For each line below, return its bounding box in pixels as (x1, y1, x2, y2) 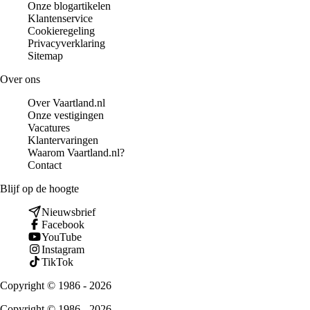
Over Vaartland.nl (28, 96, 105, 109)
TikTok (42, 255, 73, 268)
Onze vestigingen (28, 109, 104, 121)
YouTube (42, 230, 82, 243)
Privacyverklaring (28, 37, 105, 49)
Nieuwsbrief (42, 206, 95, 218)
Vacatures (28, 121, 70, 134)
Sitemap (28, 49, 63, 62)
